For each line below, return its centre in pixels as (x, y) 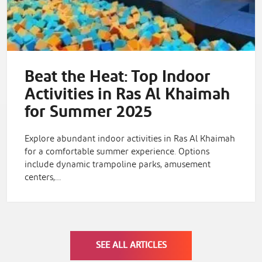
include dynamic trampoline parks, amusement (118, 165)
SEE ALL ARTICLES (131, 246)
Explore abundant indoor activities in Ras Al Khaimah (130, 139)
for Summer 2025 (88, 113)
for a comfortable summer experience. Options (117, 152)
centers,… (43, 178)
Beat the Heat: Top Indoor (118, 77)
